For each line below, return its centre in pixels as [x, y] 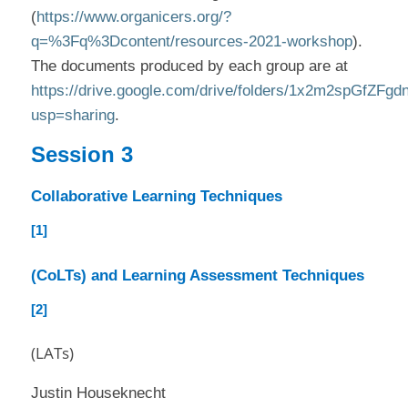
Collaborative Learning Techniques [156, 196]
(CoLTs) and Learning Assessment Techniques [197, 275]
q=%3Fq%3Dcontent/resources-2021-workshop [191, 42]
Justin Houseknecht [98, 393]
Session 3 [82, 155]
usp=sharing [72, 116]
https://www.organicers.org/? [133, 17]
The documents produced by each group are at [189, 66]
